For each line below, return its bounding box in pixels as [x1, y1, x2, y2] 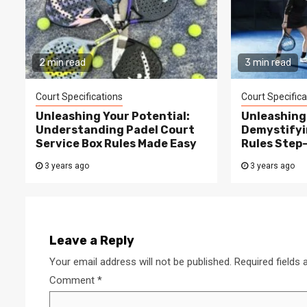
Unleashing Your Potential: [36, 109, 190, 123]
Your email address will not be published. [49, 255, 232, 268]
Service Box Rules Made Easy [36, 136, 197, 150]
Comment [49, 273, 97, 286]
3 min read [244, 56, 291, 69]
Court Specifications [36, 90, 123, 102]
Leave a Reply [49, 232, 134, 248]
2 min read [39, 56, 86, 69]
